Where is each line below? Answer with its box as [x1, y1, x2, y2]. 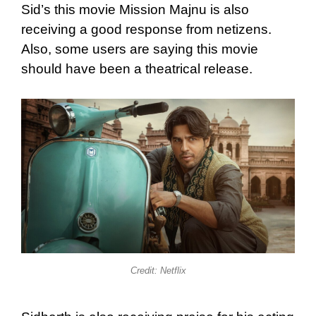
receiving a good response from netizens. [21, 22, 272, 37]
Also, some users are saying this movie [21, 42, 258, 57]
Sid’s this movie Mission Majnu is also [21, 2, 249, 18]
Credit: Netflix [130, 265, 186, 276]
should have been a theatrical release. [21, 61, 253, 77]
